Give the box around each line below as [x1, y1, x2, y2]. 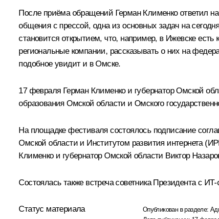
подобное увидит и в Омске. [19, 59, 121, 68]
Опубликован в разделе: [142, 205, 211, 213]
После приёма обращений [19, 8, 115, 18]
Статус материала [19, 204, 85, 214]
